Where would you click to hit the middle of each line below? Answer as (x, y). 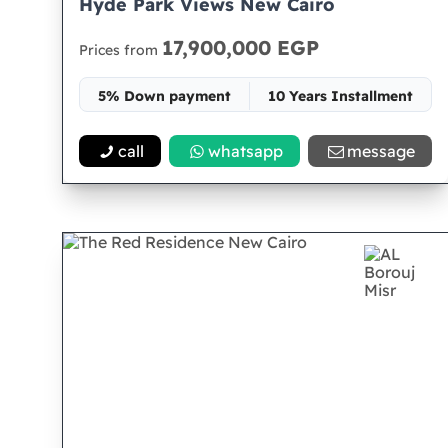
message (380, 151)
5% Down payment (164, 96)
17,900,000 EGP (240, 47)
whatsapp (246, 151)
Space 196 (255, 132)
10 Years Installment (340, 96)
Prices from (120, 50)
